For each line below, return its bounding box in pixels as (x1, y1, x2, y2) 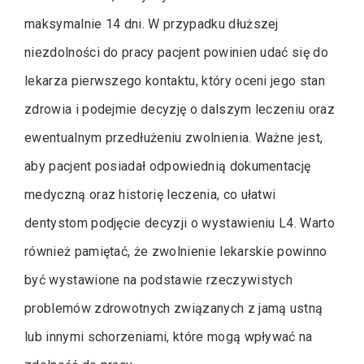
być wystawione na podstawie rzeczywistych (24, 272, 293, 288)
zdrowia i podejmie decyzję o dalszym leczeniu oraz (24, 102, 336, 117)
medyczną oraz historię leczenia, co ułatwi (24, 187, 276, 202)
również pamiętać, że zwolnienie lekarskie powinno (24, 244, 327, 259)
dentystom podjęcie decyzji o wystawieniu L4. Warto (24, 215, 336, 231)
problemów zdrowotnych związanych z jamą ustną (24, 301, 323, 316)
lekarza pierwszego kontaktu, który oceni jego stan (24, 73, 326, 89)
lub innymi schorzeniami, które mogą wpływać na (24, 329, 313, 344)
